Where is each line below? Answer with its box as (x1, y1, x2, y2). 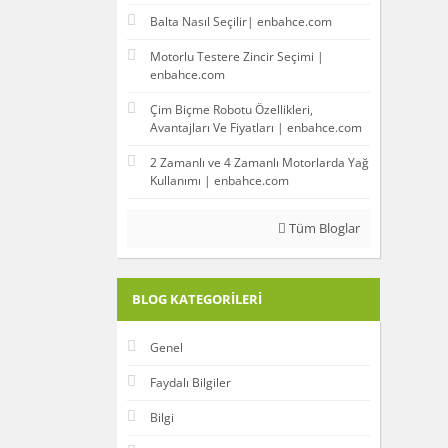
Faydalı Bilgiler (150, 374, 231, 392)
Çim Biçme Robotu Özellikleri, (150, 101, 313, 119)
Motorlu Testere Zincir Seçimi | (150, 48, 324, 66)
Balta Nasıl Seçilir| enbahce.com (150, 13, 332, 31)
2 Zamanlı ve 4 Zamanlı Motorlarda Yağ (150, 154, 369, 172)
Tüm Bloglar (285, 219, 360, 238)
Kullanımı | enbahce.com (150, 172, 289, 190)
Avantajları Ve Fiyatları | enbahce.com (150, 119, 362, 137)
